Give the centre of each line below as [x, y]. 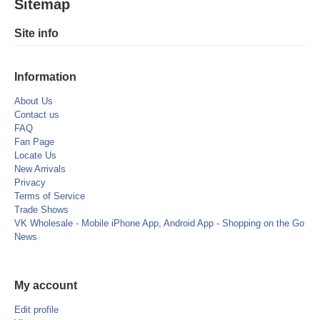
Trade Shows [41, 210]
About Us [34, 101]
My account [46, 285]
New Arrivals [40, 169]
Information [45, 77]
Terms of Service [50, 196]
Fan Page [34, 142]
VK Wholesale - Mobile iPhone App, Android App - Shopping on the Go [159, 223]
